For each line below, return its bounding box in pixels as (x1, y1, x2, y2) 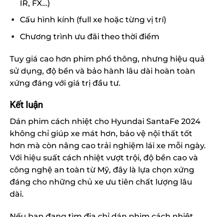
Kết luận (10, 99, 43, 110)
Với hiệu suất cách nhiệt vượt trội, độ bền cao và (10, 153, 198, 163)
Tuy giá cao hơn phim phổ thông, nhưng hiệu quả (10, 54, 205, 63)
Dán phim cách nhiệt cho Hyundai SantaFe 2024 (10, 117, 201, 126)
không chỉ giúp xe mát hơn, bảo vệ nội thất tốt (10, 129, 192, 139)
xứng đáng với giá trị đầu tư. (10, 78, 121, 88)
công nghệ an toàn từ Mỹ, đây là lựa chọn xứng (10, 165, 194, 175)
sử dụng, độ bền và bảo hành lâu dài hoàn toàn (10, 66, 195, 76)
